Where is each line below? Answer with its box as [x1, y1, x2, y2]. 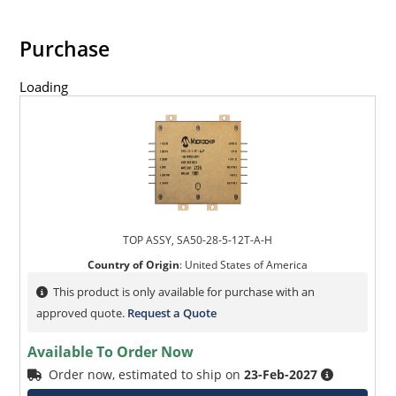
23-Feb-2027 [244, 366, 318, 384]
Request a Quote [127, 305, 217, 322]
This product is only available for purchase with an [53, 284, 316, 301]
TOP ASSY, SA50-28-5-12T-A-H [123, 232, 273, 248]
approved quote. [36, 305, 128, 322]
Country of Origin [88, 257, 180, 273]
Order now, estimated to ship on [49, 366, 245, 384]
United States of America [185, 257, 308, 273]
